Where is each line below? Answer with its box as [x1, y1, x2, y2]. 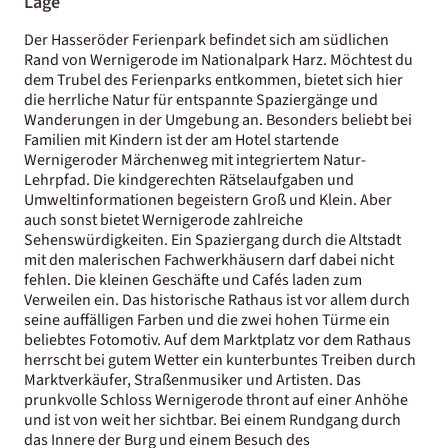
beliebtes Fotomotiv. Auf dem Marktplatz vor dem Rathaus [24, 328, 411, 351]
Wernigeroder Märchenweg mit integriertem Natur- [24, 148, 366, 171]
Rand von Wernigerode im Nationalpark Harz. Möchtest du [24, 48, 413, 71]
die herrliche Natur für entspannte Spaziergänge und [24, 88, 378, 111]
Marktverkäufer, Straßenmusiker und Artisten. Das [24, 368, 361, 391]
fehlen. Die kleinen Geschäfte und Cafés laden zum [24, 268, 362, 291]
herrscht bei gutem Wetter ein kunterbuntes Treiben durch [24, 348, 416, 371]
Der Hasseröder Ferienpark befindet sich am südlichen [24, 28, 389, 51]
